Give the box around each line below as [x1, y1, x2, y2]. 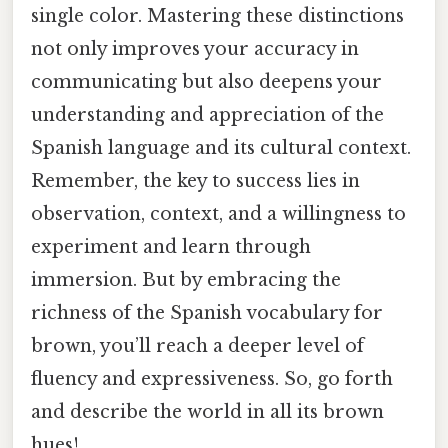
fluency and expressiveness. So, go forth [31, 367, 393, 390]
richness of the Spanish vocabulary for [31, 301, 383, 324]
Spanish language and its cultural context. [31, 136, 411, 159]
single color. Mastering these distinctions [31, 4, 404, 27]
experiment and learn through [31, 235, 311, 258]
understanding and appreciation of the [31, 103, 384, 126]
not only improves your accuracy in [31, 37, 359, 60]
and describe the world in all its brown [31, 400, 384, 423]
